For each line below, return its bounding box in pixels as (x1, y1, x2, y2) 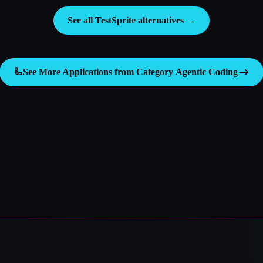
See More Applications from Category (23, 66, 176, 77)
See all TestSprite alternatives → (68, 15, 195, 25)
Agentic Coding (176, 66, 238, 77)
